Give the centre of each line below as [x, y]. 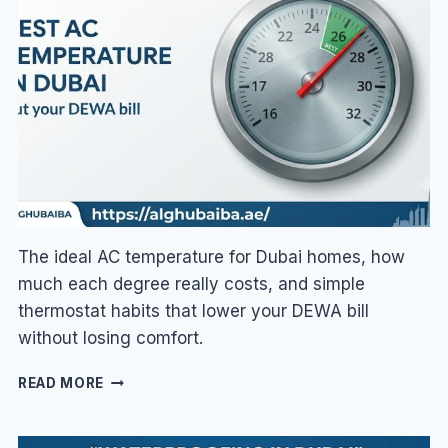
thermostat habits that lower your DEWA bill [193, 311]
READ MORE [61, 383]
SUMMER [136, 104]
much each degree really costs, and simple [191, 284]
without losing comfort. [110, 338]
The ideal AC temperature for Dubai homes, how [211, 257]
